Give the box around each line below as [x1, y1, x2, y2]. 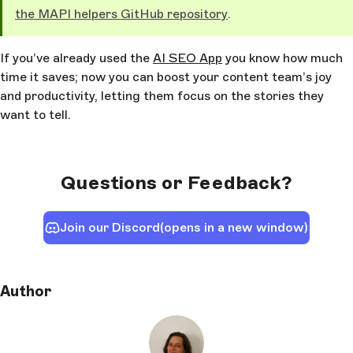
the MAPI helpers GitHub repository [15, 6, 228, 21]
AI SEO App [153, 50, 222, 65]
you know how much [222, 50, 343, 65]
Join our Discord [60, 220, 161, 235]
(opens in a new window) [160, 220, 309, 235]
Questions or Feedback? [61, 171, 292, 194]
